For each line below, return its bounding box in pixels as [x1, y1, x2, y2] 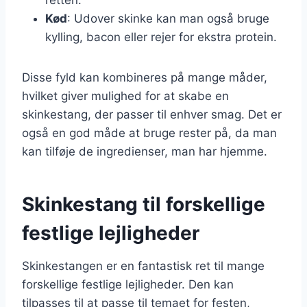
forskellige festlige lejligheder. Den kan [22, 277, 234, 291]
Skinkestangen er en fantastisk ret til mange [22, 258, 265, 273]
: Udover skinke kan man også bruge [67, 11, 269, 25]
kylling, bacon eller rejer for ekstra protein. [45, 29, 277, 44]
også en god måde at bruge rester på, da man [22, 125, 277, 140]
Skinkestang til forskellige [22, 192, 265, 216]
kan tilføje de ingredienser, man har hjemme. [22, 144, 267, 158]
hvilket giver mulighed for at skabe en [22, 88, 229, 103]
